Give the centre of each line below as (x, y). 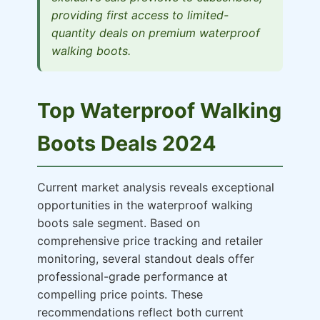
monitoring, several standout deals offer (146, 259)
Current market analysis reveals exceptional (156, 187)
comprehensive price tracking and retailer (150, 241)
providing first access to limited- (140, 15)
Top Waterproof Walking (159, 110)
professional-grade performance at (132, 276)
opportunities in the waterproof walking (145, 205)
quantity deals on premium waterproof (156, 33)
